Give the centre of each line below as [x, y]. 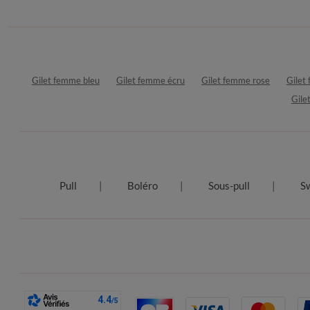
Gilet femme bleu [66, 80]
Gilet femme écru [151, 80]
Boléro [143, 185]
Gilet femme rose [236, 80]
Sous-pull [229, 185]
